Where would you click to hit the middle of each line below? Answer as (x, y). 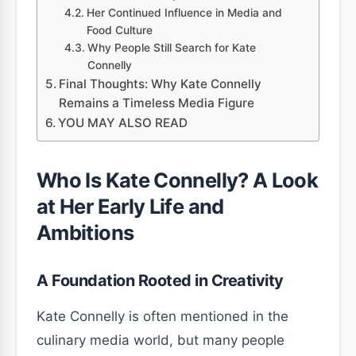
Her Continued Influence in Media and (184, 13)
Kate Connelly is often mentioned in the (163, 316)
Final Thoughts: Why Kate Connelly (161, 84)
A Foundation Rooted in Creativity (160, 281)
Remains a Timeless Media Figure (157, 103)
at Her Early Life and (130, 206)
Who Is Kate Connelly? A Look (178, 180)
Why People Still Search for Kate (171, 48)
